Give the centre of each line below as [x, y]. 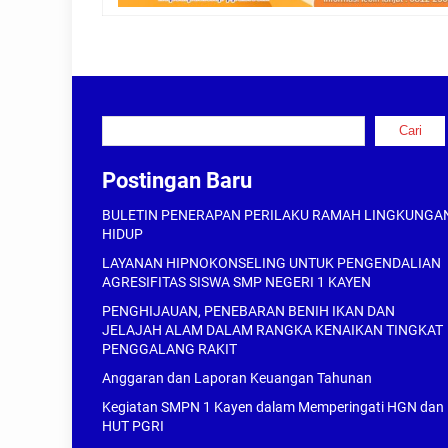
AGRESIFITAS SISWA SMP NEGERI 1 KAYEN [236, 282]
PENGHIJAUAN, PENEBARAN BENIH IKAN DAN [248, 311]
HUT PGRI [133, 426]
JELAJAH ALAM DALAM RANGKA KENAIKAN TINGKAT [272, 330]
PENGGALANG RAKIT [169, 349]
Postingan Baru [177, 180]
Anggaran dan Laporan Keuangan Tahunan [237, 378]
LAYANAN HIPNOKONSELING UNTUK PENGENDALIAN [271, 263]
